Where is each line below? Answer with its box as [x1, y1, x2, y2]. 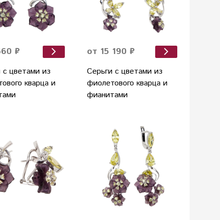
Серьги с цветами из [87, 66, 163, 78]
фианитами [87, 89, 128, 101]
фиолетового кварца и [87, 78, 168, 89]
